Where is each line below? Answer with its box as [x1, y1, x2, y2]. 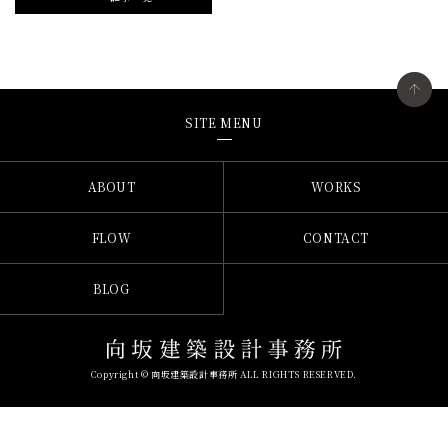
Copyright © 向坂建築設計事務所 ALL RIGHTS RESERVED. [90, 368, 358, 381]
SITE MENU [185, 114, 263, 131]
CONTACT [302, 229, 370, 246]
